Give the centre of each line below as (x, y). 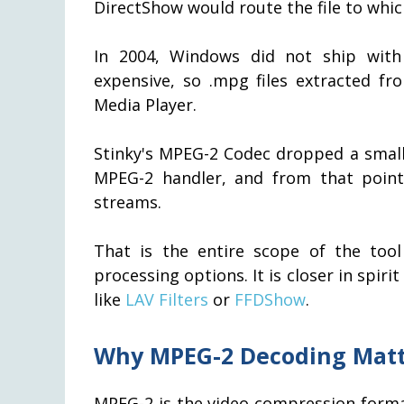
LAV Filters (167, 299)
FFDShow (270, 299)
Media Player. (145, 104)
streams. (128, 202)
